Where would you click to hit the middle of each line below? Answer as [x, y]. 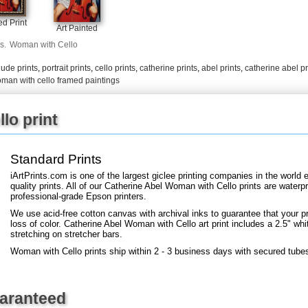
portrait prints [66, 68]
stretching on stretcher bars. [66, 234]
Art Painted [77, 28]
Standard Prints [56, 159]
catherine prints [168, 68]
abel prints [221, 68]
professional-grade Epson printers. [78, 196]
